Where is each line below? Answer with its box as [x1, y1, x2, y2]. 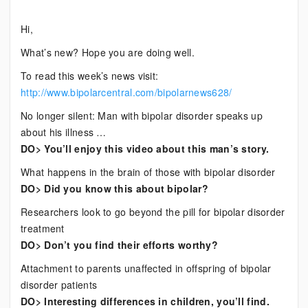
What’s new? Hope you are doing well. [21, 45, 195, 59]
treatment [21, 221, 65, 235]
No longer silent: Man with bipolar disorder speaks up [21, 109, 263, 122]
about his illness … [21, 125, 107, 139]
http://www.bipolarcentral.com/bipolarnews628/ [21, 85, 232, 99]
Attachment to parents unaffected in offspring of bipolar [21, 261, 272, 275]
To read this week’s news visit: [21, 69, 159, 82]
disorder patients [21, 278, 98, 291]
